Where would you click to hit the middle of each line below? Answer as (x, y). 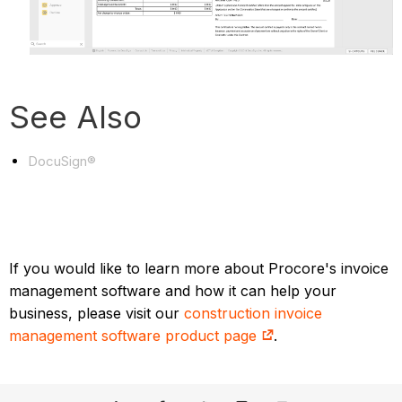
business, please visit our (97, 313)
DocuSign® (62, 161)
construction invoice (253, 313)
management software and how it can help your (173, 290)
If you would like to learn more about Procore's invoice (199, 268)
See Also (76, 116)
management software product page (135, 335)
